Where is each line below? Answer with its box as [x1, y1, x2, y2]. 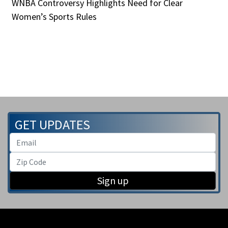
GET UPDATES [15, 116, 90, 133]
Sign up [97, 174, 129, 187]
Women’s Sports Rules [12, 10, 97, 22]
